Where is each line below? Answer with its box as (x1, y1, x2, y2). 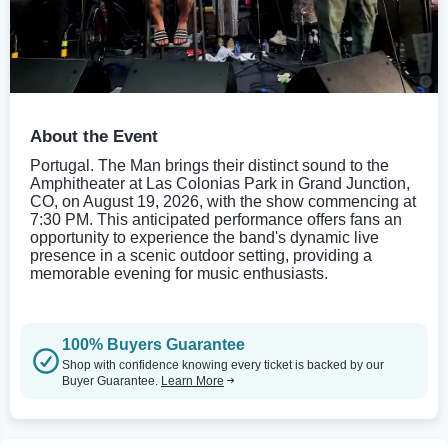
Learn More (161, 373, 224, 388)
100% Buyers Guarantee (62, 335, 245, 353)
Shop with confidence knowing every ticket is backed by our (62, 357, 384, 372)
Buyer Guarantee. (62, 373, 161, 388)
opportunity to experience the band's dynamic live (30, 228, 379, 246)
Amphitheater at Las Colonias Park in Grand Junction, (30, 174, 410, 192)
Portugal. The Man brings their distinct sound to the (30, 156, 389, 174)
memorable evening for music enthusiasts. (30, 264, 328, 282)
